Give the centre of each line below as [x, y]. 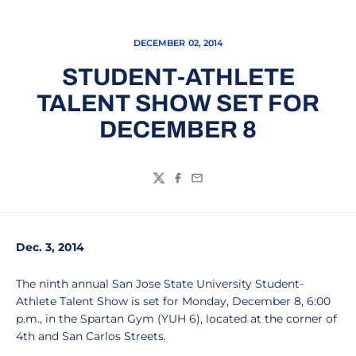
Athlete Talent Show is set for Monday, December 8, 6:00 [173, 301]
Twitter [174, 186]
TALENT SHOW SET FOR [178, 103]
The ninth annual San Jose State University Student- [160, 284]
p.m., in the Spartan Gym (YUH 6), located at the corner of [176, 319]
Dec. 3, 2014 [50, 247]
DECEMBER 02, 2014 [178, 43]
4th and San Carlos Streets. [91, 336]
